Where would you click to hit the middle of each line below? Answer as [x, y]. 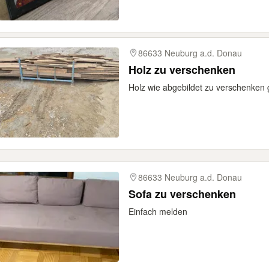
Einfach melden [158, 211]
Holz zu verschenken [182, 70]
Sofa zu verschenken [182, 194]
